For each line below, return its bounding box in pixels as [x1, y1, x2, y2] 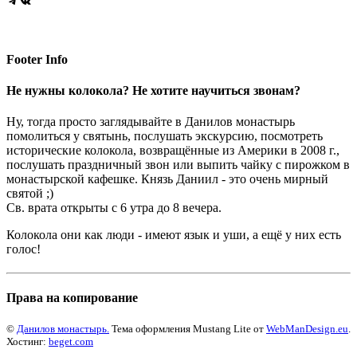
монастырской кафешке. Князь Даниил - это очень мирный [6, 172, 328, 186]
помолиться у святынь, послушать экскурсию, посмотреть [6, 129, 323, 143]
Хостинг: [6, 335, 49, 347]
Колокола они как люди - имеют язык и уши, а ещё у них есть [6, 228, 341, 242]
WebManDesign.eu [266, 322, 348, 335]
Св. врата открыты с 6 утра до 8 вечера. [6, 201, 222, 215]
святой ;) [6, 186, 53, 201]
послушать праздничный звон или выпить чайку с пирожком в [6, 158, 350, 172]
